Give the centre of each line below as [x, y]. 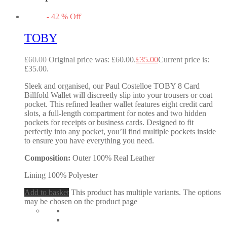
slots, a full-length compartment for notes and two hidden [115, 113]
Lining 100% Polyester [61, 175]
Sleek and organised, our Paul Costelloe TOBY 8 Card [112, 86]
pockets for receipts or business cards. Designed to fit [109, 122]
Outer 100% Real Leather [113, 158]
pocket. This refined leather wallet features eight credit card [119, 104]
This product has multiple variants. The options [146, 192]
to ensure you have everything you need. [89, 140]
